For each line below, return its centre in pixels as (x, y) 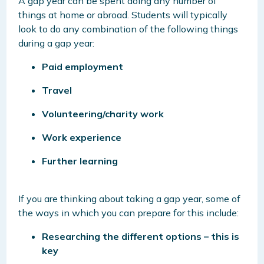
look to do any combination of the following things (128, 29)
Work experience (82, 137)
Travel (57, 90)
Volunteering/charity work (103, 113)
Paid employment (83, 66)
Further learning (80, 161)
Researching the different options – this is (141, 236)
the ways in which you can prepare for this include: (129, 212)
